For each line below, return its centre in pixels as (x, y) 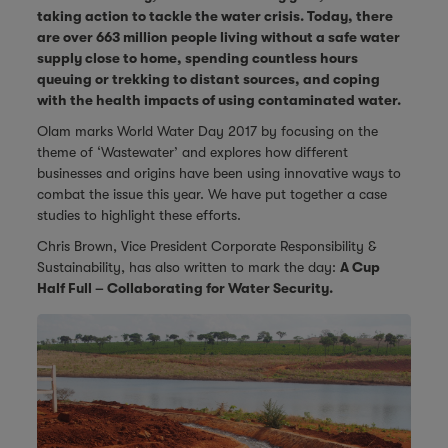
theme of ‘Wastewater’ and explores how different (193, 152)
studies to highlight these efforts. (141, 215)
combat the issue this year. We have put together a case (212, 194)
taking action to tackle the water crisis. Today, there (215, 16)
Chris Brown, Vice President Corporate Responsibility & (207, 246)
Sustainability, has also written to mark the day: (189, 267)
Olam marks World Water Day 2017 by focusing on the (208, 131)
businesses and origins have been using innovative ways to (219, 173)
